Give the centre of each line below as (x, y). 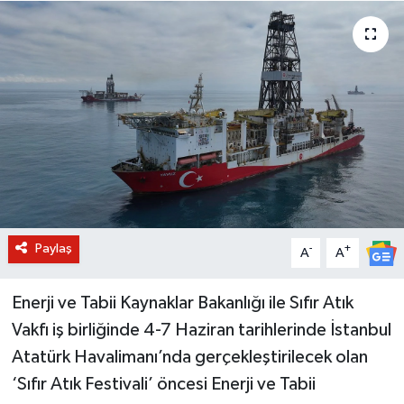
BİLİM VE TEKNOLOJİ (123, 32)
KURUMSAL (91, 124)
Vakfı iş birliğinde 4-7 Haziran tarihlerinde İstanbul (201, 331)
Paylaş (53, 249)
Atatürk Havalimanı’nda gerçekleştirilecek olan (189, 358)
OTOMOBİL (91, 78)
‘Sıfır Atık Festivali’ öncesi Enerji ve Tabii (163, 385)
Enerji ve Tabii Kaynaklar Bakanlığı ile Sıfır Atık (182, 303)
